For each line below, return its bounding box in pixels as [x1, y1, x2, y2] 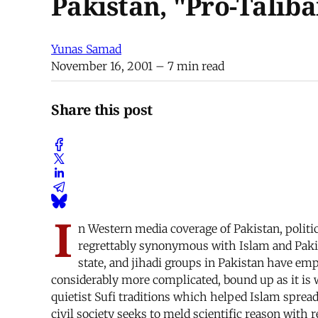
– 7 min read [153, 59, 224, 74]
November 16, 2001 [51, 59, 153, 74]
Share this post [51, 99, 153, 119]
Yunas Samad [51, 42, 121, 57]
